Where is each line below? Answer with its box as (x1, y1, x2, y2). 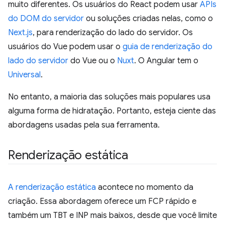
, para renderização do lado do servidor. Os (33, 27, 193, 38)
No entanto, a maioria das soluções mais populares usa (8, 91, 210, 102)
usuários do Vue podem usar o (8, 41, 123, 52)
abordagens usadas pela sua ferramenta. (8, 120, 160, 130)
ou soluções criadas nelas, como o (84, 13, 213, 24)
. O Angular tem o (134, 55, 198, 66)
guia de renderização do (123, 41, 212, 52)
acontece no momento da (96, 182, 193, 192)
